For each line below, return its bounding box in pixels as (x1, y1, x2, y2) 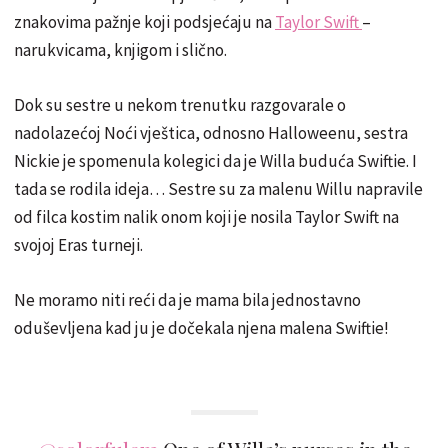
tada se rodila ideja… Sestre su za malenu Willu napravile (14, 177, 423, 200)
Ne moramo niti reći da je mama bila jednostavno (14, 288, 361, 311)
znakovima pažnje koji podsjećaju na (14, 10, 275, 33)
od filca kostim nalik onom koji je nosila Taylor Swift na (14, 205, 399, 228)
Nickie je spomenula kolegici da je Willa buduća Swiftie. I (14, 149, 417, 172)
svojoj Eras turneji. (14, 233, 143, 256)
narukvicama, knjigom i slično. (14, 38, 227, 61)
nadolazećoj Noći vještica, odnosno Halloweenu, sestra (14, 121, 408, 144)
